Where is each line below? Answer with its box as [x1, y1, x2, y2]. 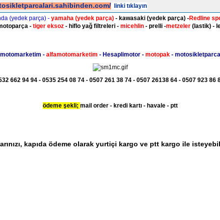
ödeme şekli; [42, 102, 80, 109]
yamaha [51, 15, 75, 22]
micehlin [120, 23, 144, 29]
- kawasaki [115, 15, 147, 22]
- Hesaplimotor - [98, 51, 145, 58]
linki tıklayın [111, 2, 147, 9]
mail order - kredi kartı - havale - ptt [80, 102, 178, 109]
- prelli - [144, 23, 166, 29]
